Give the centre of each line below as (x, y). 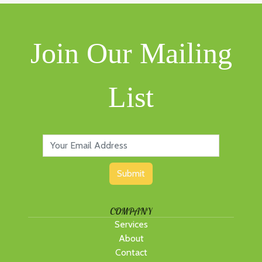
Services (131, 224)
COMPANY (131, 211)
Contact (131, 252)
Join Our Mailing (131, 53)
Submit (131, 173)
